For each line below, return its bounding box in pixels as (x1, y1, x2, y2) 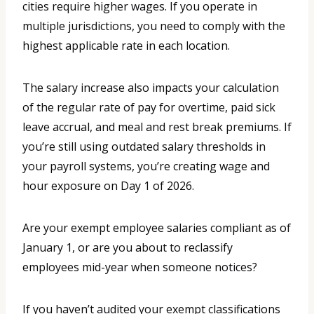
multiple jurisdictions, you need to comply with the (22, 18, 285, 34)
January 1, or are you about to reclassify (22, 240, 233, 256)
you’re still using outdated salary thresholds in (22, 139, 266, 155)
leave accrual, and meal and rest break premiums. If (22, 119, 292, 135)
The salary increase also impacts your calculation (22, 80, 279, 96)
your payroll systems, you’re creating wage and (22, 158, 270, 175)
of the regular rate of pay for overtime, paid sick (22, 100, 275, 116)
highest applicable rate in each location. (22, 38, 230, 54)
